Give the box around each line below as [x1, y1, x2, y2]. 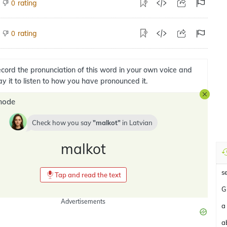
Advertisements [61, 198, 105, 205]
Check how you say [31, 119, 93, 127]
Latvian [129, 119, 153, 127]
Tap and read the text [54, 171, 121, 179]
